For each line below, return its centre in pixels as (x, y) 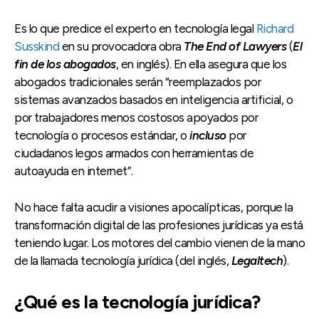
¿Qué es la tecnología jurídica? (137, 302)
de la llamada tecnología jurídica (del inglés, (123, 261)
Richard (274, 29)
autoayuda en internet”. (74, 171)
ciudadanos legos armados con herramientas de (134, 153)
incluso (208, 136)
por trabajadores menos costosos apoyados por (136, 118)
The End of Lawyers (235, 47)
